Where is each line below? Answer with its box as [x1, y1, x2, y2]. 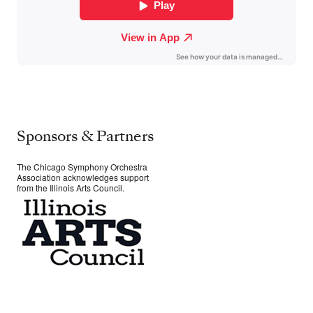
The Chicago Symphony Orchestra [17, 161, 147, 173]
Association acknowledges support [17, 171, 149, 184]
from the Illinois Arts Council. [17, 182, 124, 194]
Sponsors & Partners [17, 126, 154, 147]
